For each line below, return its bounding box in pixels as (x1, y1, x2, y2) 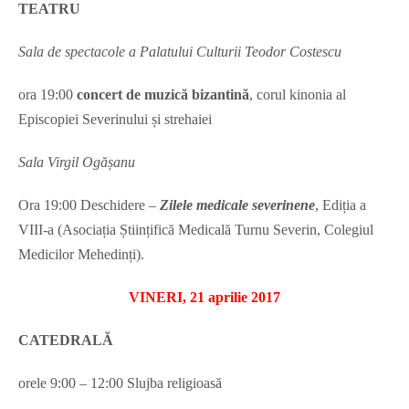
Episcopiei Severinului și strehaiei (18, 111, 212, 128)
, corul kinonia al (249, 87, 346, 103)
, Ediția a (315, 197, 366, 214)
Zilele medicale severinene (160, 197, 315, 214)
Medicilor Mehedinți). (18, 246, 144, 263)
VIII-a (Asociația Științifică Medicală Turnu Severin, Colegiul (18, 222, 373, 238)
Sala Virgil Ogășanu (18, 154, 135, 171)
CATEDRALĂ (18, 332, 113, 349)
